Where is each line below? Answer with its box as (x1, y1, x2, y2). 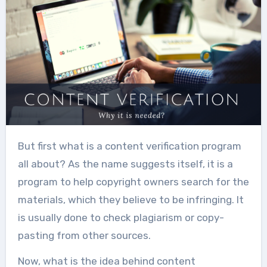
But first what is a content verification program (17, 139, 24, 152)
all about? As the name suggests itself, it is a (17, 157, 233, 170)
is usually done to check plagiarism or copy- (17, 211, 224, 223)
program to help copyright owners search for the (17, 175, 249, 188)
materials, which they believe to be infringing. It (17, 193, 244, 206)
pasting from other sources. (17, 229, 151, 241)
